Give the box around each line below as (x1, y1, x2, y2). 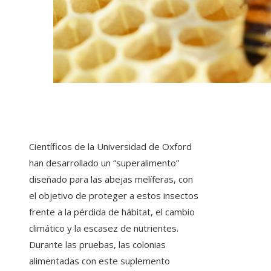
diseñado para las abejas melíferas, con (29, 173, 193, 186)
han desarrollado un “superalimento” (29, 157, 179, 169)
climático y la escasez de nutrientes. (29, 222, 178, 235)
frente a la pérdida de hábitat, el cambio (29, 206, 195, 218)
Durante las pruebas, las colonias (29, 238, 166, 251)
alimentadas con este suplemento (29, 255, 170, 267)
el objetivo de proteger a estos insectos (29, 189, 198, 202)
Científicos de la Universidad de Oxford (29, 140, 192, 153)
